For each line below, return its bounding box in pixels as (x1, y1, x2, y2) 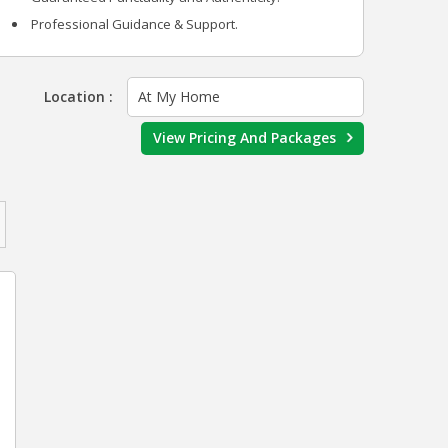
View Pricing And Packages (153, 128, 336, 147)
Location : (43, 87, 113, 106)
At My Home (138, 87, 221, 106)
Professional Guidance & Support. (30, 15, 238, 33)
